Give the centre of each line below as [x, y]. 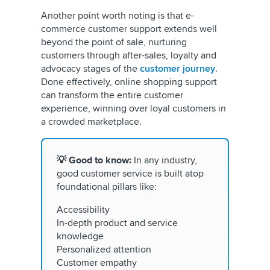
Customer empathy [99, 263]
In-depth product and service [117, 223]
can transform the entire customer [112, 95]
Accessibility [84, 210]
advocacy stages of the [90, 69]
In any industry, [165, 160]
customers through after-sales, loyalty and [129, 55]
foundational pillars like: [109, 187]
